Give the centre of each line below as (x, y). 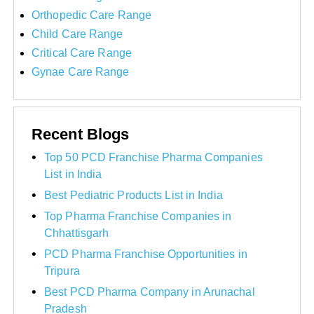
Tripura (62, 271)
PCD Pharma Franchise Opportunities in (146, 254)
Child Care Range (77, 34)
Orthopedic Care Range (92, 15)
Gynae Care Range (81, 71)
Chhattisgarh (77, 233)
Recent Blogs (81, 134)
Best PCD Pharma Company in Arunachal (150, 292)
